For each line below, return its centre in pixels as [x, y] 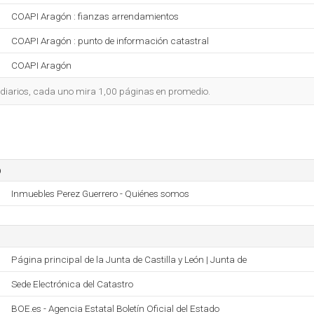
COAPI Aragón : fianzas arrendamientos [95, 16]
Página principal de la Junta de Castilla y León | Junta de [129, 259]
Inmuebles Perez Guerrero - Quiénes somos [100, 193]
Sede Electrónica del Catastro [72, 284]
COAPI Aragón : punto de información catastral [110, 41]
